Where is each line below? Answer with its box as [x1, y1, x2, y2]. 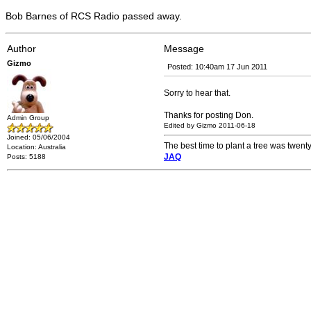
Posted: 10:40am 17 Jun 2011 [167, 62, 267, 71]
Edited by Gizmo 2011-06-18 [164, 121, 255, 129]
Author [7, 43, 36, 54]
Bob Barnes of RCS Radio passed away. [6, 10, 182, 22]
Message [164, 43, 204, 54]
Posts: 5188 [7, 153, 46, 160]
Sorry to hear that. [164, 88, 230, 98]
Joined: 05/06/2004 [7, 133, 70, 141]
